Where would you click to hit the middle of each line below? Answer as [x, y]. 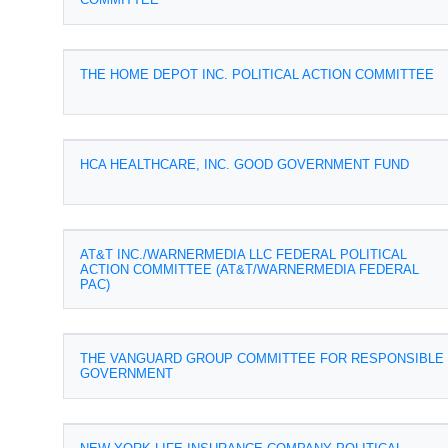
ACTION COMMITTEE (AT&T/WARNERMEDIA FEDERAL [249, 269]
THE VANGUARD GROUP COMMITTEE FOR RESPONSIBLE [262, 358]
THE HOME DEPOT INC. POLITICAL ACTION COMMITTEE [257, 74]
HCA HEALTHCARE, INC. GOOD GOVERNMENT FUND [244, 164]
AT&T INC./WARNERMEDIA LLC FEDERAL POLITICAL [243, 254]
